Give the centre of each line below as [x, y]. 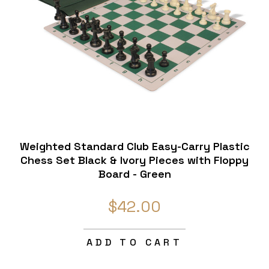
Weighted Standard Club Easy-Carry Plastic [134, 146]
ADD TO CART [134, 242]
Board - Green [134, 174]
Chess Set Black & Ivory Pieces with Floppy [134, 160]
